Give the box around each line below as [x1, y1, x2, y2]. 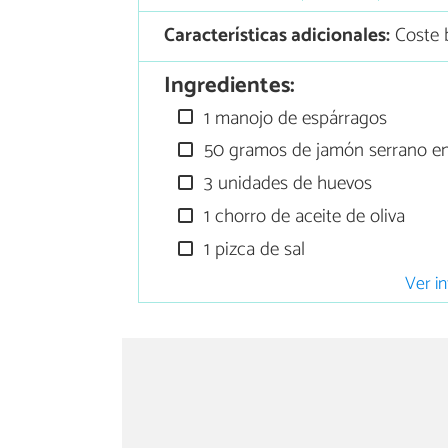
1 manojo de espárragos [199, 102, 388, 134]
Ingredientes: [163, 67, 295, 105]
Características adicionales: [163, 20, 390, 52]
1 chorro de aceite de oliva [199, 201, 406, 233]
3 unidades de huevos [199, 168, 373, 200]
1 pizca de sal [199, 233, 306, 265]
